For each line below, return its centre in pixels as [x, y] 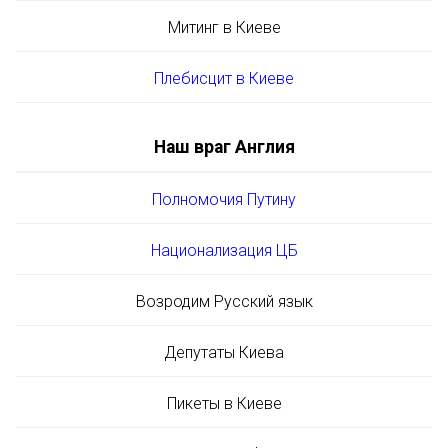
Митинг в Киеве [224, 27]
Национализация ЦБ [224, 250]
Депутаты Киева [224, 352]
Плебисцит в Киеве [224, 78]
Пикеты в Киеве [224, 403]
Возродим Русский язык [224, 301]
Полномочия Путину [224, 199]
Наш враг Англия [224, 146]
